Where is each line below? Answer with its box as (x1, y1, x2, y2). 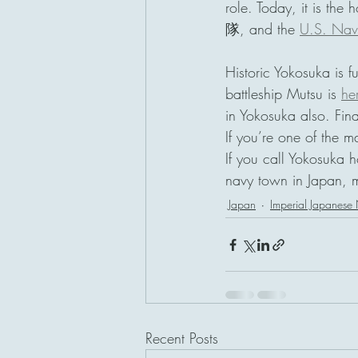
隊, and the (225, 19, 300, 38)
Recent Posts (145, 328, 218, 348)
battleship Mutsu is (225, 84, 341, 103)
